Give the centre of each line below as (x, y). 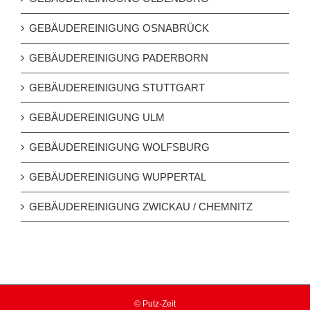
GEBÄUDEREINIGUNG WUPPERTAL (118, 177)
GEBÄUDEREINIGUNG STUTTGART (117, 88)
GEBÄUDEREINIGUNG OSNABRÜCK (119, 28)
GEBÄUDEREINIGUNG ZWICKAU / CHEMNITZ (141, 207)
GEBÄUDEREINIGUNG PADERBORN (119, 58)
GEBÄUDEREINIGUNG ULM (97, 118)
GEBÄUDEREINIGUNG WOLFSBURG (119, 147)
